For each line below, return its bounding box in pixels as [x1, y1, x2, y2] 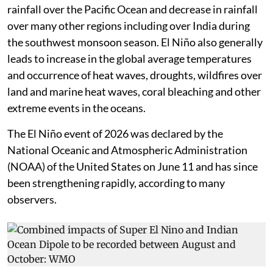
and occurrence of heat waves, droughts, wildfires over [7, 92, 262, 106]
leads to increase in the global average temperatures [7, 76, 252, 90]
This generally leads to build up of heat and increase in [7, 10, 260, 24]
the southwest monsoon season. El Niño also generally [7, 59, 263, 73]
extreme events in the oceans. [7, 125, 146, 139]
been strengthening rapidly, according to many [7, 200, 225, 214]
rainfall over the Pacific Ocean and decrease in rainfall [7, 26, 258, 40]
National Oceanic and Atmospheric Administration [7, 167, 247, 181]
